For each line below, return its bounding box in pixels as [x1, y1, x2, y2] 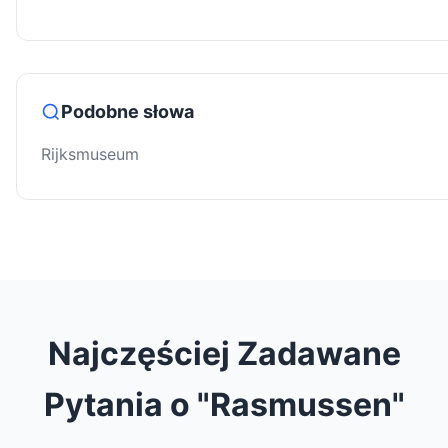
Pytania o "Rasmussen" [43, 385, 405, 425]
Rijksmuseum [41, 144, 139, 165]
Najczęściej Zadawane [47, 334, 401, 374]
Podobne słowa [61, 101, 194, 123]
